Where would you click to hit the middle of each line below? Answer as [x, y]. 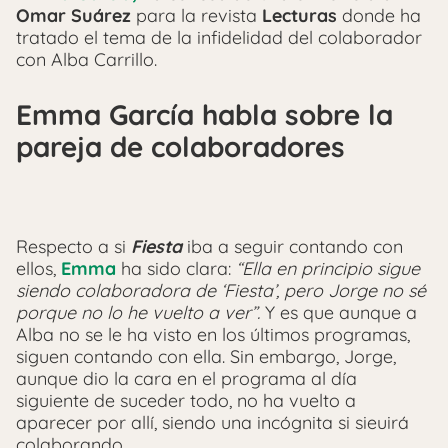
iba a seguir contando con [295, 247]
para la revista [196, 15]
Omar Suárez [73, 15]
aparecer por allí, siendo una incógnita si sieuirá [212, 423]
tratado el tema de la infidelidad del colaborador [219, 37]
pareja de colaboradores [180, 146]
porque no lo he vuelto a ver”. [138, 313]
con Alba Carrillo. [86, 59]
